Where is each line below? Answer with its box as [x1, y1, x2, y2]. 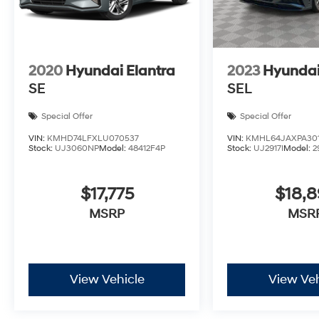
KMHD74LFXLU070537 [47, 133, 139, 145]
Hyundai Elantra [66, 63, 175, 80]
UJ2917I [253, 143, 284, 155]
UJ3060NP [55, 143, 99, 155]
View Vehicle [69, 271, 145, 288]
